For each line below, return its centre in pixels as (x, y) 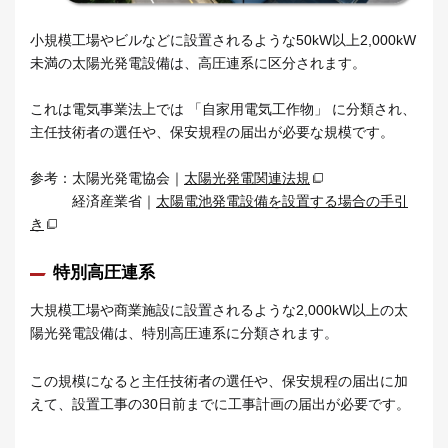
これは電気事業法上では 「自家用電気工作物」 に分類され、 (223, 108)
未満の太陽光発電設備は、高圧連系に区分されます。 (198, 62)
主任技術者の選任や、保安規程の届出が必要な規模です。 (212, 131)
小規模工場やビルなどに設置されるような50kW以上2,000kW (223, 39)
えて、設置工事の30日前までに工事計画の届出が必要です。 (220, 404)
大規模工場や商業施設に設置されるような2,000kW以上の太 (219, 310)
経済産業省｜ (114, 200)
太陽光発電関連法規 (247, 177)
